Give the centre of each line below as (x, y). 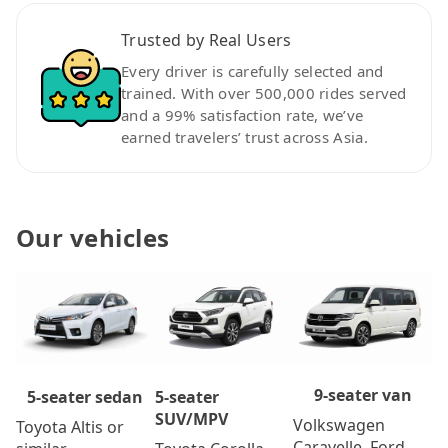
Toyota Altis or (70, 427)
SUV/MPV (191, 419)
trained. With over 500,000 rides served (264, 92)
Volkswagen (339, 424)
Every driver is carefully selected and (252, 70)
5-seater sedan (85, 397)
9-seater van (362, 394)
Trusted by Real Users (206, 39)
